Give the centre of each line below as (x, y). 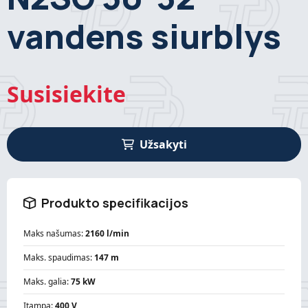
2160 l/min (107, 233)
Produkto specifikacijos (115, 202)
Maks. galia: (47, 281)
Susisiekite (66, 93)
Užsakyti (163, 144)
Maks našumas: (54, 233)
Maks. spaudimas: (59, 257)
